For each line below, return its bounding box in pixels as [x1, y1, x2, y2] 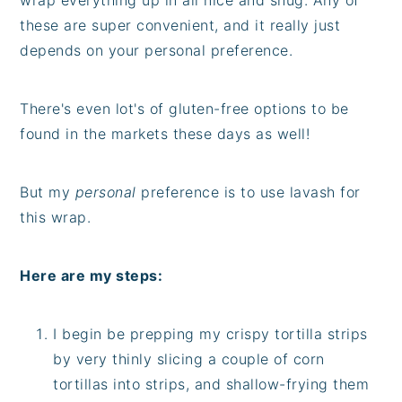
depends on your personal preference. [20, 40, 293, 59]
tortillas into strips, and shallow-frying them [53, 374, 370, 393]
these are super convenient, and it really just [20, 15, 341, 34]
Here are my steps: [20, 266, 163, 284]
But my [20, 182, 75, 201]
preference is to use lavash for [135, 182, 361, 201]
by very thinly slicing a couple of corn [53, 349, 325, 368]
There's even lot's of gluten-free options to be [20, 99, 349, 118]
